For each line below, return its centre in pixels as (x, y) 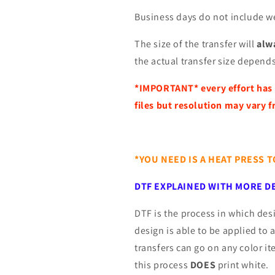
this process (162, 265)
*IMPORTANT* (167, 88)
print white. (242, 265)
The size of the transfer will (196, 44)
